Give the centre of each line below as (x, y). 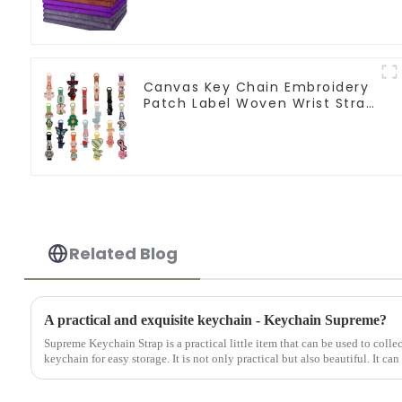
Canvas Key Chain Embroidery (256, 87)
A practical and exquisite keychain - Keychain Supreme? (215, 319)
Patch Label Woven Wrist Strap (259, 103)
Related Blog (124, 253)
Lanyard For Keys (206, 119)
